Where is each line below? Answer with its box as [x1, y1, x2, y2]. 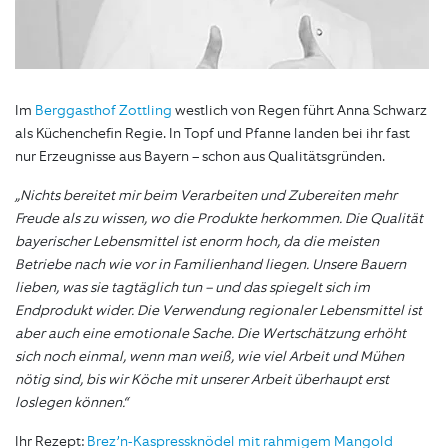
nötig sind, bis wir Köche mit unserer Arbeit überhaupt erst [15, 370, 389, 390]
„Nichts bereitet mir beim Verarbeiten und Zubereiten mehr [15, 186, 397, 206]
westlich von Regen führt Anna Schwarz [172, 101, 427, 121]
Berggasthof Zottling [35, 101, 172, 121]
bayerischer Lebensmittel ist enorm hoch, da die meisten [15, 232, 379, 252]
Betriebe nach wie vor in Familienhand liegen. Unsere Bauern [15, 255, 406, 275]
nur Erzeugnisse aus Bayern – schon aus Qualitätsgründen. [15, 147, 385, 167]
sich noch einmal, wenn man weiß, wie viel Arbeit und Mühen [15, 347, 404, 367]
